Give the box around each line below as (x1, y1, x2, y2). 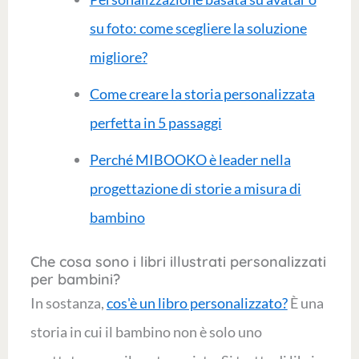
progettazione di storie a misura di (89, 179, 301, 197)
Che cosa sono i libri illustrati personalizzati (30, 252, 326, 271)
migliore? (89, 48, 147, 66)
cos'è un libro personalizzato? (106, 294, 288, 312)
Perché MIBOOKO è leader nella (89, 151, 291, 168)
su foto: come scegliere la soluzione (89, 19, 307, 37)
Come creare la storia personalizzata (89, 85, 315, 103)
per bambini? (30, 270, 120, 288)
